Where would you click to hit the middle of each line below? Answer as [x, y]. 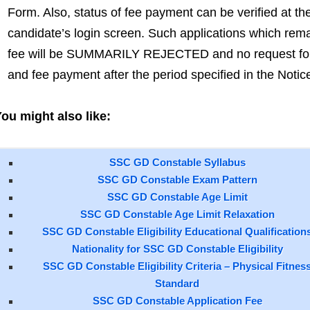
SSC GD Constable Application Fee [177, 301]
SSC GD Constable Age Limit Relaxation [177, 214]
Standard [177, 283]
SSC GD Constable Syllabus [177, 162]
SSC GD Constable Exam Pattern [177, 180]
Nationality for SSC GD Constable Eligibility [177, 249]
